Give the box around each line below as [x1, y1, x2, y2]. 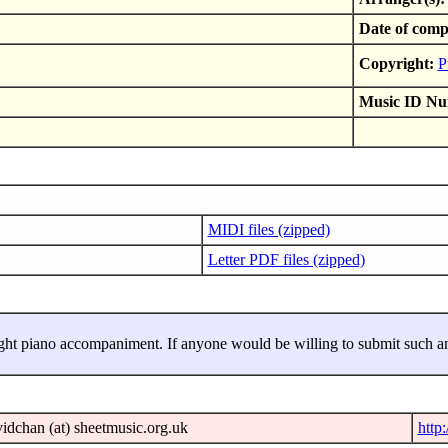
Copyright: [358, 55, 434, 73]
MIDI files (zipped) [207, 221, 330, 239]
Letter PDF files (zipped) [207, 251, 365, 269]
